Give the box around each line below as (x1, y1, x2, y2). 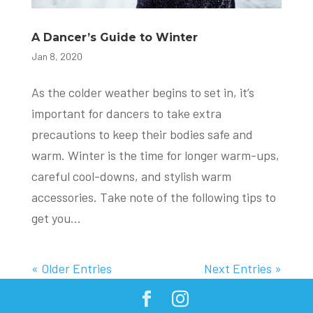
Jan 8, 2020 (31, 50, 82, 62)
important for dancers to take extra (31, 105, 221, 121)
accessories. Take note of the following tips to (31, 189, 276, 205)
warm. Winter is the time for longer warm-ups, (31, 147, 279, 163)
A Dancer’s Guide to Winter (31, 30, 198, 44)
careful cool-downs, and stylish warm (31, 168, 231, 184)
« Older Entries (31, 260, 112, 276)
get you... (31, 210, 81, 226)
